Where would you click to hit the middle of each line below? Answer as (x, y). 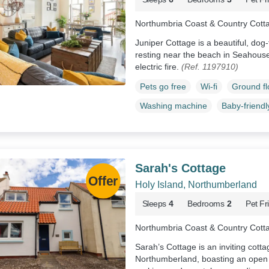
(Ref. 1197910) (210, 66)
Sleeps (154, 203)
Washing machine (173, 105)
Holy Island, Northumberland (196, 184)
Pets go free (163, 86)
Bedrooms (206, 203)
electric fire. (158, 66)
